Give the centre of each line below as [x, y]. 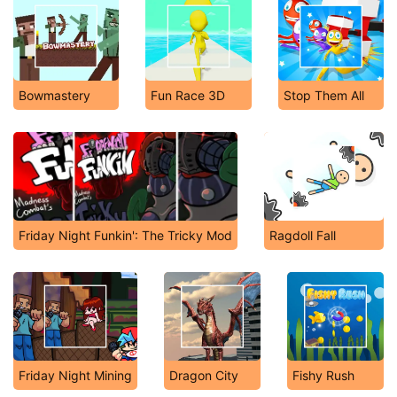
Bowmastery [54, 95]
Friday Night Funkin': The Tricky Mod [125, 235]
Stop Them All [323, 95]
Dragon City [204, 375]
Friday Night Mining [75, 375]
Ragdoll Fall [303, 235]
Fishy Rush [323, 375]
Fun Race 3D [188, 95]
